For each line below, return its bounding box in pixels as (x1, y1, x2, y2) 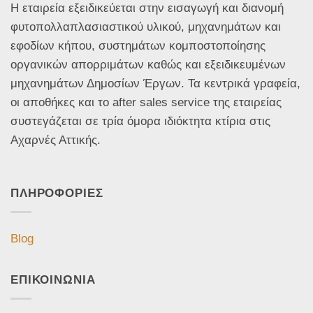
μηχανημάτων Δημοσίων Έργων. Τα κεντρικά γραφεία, (10, 76, 300, 91)
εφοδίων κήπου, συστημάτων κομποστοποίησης (10, 38, 265, 53)
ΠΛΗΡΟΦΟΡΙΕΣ (10, 186, 103, 201)
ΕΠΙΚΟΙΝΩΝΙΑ (10, 272, 96, 287)
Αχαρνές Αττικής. (10, 133, 101, 147)
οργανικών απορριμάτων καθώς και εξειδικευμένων (10, 57, 286, 72)
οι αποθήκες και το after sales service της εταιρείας (10, 95, 282, 110)
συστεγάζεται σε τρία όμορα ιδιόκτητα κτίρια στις (10, 114, 270, 129)
